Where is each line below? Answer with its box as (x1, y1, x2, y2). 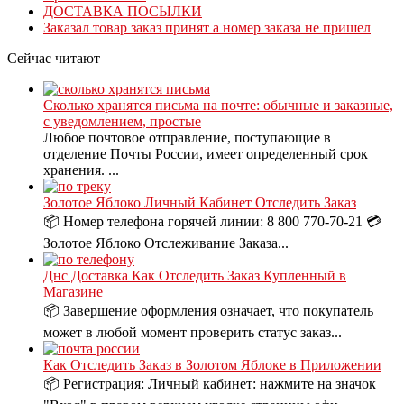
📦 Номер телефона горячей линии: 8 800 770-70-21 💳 (43, 214, 381, 230)
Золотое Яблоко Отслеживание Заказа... (43, 235, 289, 252)
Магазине (43, 284, 103, 300)
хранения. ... (43, 162, 119, 179)
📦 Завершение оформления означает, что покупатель (43, 303, 373, 319)
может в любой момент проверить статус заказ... (43, 325, 342, 341)
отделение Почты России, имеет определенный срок (43, 146, 368, 162)
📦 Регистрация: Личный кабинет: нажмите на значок (43, 376, 376, 392)
